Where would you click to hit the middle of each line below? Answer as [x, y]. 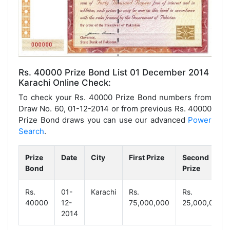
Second [196, 157]
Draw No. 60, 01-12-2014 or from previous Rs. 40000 [115, 108]
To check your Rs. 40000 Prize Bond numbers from [115, 97]
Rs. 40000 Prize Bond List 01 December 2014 [114, 72]
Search [31, 131]
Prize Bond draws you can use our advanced [103, 120]
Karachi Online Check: [65, 82]
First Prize [147, 157]
